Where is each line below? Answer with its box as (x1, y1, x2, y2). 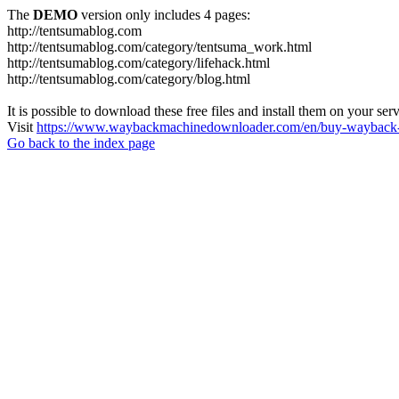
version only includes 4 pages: (77, 7, 250, 22)
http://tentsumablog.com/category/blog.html (7, 71, 250, 86)
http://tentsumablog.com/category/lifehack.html (7, 55, 270, 70)
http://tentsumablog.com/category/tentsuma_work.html (7, 39, 312, 54)
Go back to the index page (7, 135, 155, 151)
